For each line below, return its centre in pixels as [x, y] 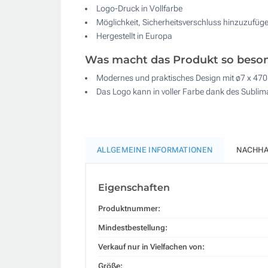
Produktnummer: [129, 209]
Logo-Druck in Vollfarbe [139, 9]
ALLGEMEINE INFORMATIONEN [155, 150]
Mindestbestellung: [133, 228]
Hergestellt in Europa [134, 36]
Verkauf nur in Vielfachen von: [151, 247]
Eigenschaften [134, 188]
